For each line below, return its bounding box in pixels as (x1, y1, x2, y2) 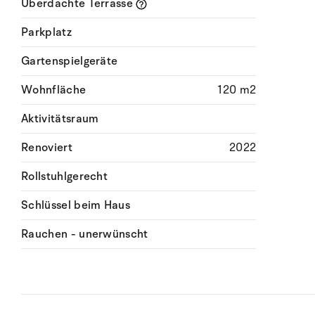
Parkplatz (21, 25, 72, 40)
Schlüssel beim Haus (21, 198, 131, 213)
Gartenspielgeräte (21, 53, 118, 69)
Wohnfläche (21, 82, 86, 98)
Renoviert (21, 140, 72, 155)
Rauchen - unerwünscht (21, 226, 148, 242)
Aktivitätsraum (21, 111, 99, 127)
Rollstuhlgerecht (21, 169, 108, 184)
